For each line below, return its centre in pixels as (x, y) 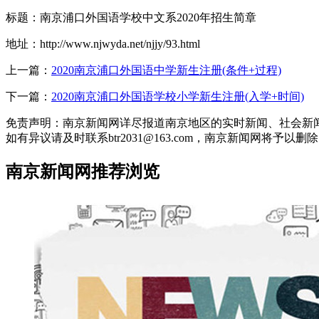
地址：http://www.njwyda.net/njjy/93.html (103, 43)
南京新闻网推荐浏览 (83, 171)
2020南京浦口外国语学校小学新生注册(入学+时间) (178, 96)
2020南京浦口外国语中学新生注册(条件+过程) (166, 70)
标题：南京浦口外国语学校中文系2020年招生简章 (131, 17)
